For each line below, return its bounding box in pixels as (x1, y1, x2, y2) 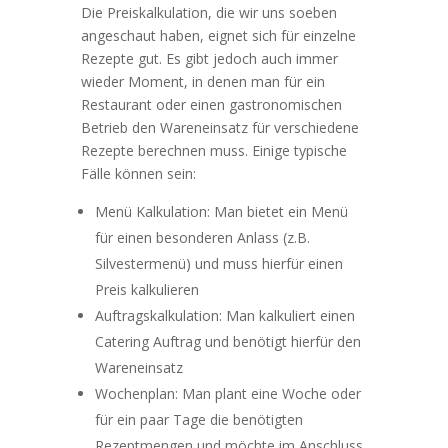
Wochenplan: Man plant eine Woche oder (94, 383, 361, 403)
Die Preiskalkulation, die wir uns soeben (80, 2, 337, 22)
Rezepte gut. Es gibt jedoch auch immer (80, 48, 338, 68)
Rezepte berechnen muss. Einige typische (80, 140, 347, 160)
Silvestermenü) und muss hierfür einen (94, 253, 343, 273)
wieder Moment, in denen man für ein (80, 71, 325, 91)
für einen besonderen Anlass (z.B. (94, 227, 310, 247)
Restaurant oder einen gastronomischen (80, 94, 342, 114)
